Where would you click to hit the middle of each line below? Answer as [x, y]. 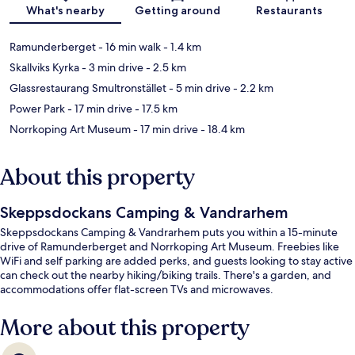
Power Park [37, 109]
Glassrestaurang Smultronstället [88, 88]
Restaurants [290, 11]
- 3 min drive [111, 68]
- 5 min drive [198, 88]
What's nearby [66, 11]
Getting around [177, 11]
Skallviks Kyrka [44, 68]
